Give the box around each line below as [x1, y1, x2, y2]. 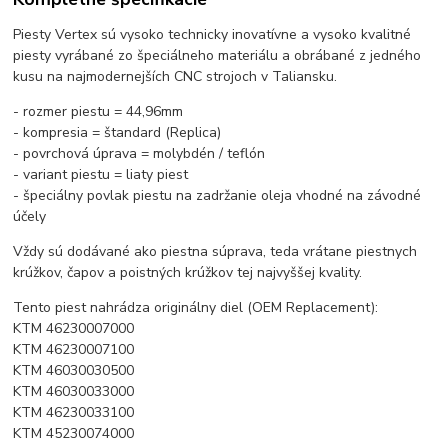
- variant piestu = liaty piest [13, 165, 189, 185]
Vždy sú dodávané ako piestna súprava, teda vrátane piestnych [13, 242, 418, 262]
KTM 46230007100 [13, 340, 135, 360]
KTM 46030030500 [13, 361, 135, 381]
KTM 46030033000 [13, 382, 135, 402]
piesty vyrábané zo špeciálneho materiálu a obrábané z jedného [13, 46, 422, 66]
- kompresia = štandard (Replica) [13, 123, 222, 143]
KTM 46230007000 [13, 319, 135, 339]
